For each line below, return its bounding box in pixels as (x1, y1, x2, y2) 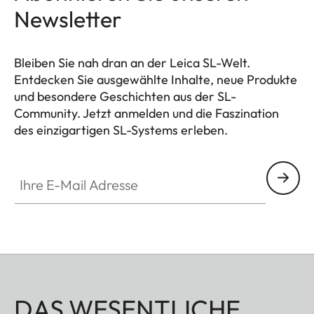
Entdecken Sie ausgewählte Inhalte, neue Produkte (14, 71, 297, 88)
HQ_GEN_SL (13, 139, 76, 153)
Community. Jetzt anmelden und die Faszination (14, 104, 279, 121)
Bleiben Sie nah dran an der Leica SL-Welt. (14, 54, 250, 71)
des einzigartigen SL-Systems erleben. (14, 121, 228, 138)
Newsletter (14, 4, 121, 33)
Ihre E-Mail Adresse (13, 161, 109, 176)
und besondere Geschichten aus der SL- (14, 88, 236, 104)
